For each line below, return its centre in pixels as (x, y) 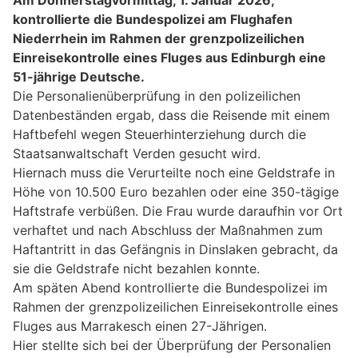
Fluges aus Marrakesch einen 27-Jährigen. (140, 326)
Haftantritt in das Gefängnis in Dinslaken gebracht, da (175, 249)
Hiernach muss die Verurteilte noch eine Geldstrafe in (174, 172)
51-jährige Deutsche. (79, 76)
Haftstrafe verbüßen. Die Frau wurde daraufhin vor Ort (178, 211)
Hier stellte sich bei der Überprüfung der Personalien (172, 345)
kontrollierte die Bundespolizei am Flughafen (153, 19)
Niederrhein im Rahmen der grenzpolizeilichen (159, 38)
